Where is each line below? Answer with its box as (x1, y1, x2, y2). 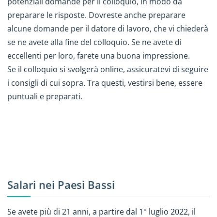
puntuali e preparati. (7, 91, 84, 102)
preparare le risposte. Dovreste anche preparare (7, 10, 186, 21)
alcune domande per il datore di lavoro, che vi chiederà (7, 23, 208, 34)
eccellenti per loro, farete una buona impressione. (7, 50, 192, 62)
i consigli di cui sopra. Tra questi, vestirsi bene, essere (7, 77, 202, 89)
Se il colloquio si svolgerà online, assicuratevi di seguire (7, 64, 208, 75)
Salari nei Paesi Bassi (7, 177, 118, 193)
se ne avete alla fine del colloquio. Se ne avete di (7, 37, 182, 48)
